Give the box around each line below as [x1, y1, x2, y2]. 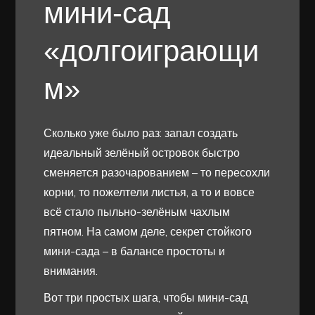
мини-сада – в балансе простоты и [44, 243, 226, 258]
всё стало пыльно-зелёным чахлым [44, 204, 231, 219]
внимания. [44, 263, 98, 278]
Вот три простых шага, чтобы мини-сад [44, 290, 248, 304]
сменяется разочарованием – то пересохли [44, 165, 271, 179]
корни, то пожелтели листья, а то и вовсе [44, 184, 255, 199]
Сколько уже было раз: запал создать [44, 125, 238, 140]
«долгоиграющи [44, 34, 259, 67]
